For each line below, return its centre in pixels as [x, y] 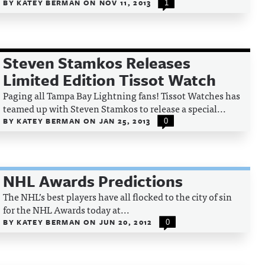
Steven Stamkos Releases [97, 63]
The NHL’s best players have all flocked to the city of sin [118, 196]
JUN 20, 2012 [126, 222]
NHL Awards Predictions [93, 181]
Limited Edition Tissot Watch [110, 80]
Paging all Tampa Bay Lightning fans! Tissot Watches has [122, 95]
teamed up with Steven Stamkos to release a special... [115, 108]
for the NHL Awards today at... [67, 209]
